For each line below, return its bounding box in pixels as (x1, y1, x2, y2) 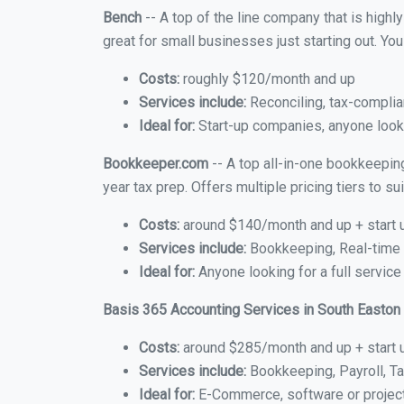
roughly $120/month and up (179, 70, 355, 87)
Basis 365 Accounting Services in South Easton (103, 301, 400, 318)
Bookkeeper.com (103, 155, 208, 172)
